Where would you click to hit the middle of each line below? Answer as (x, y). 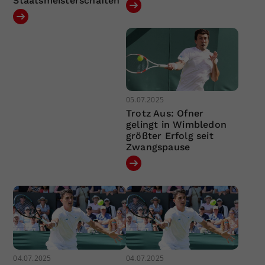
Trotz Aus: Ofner (165, 114)
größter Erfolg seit (169, 136)
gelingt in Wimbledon (176, 125)
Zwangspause (158, 147)
